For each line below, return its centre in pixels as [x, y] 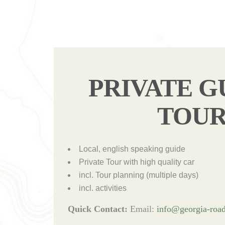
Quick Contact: [99, 209]
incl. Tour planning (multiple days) [138, 175]
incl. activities [102, 188]
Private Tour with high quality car [136, 162]
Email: [143, 209]
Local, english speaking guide [132, 149]
